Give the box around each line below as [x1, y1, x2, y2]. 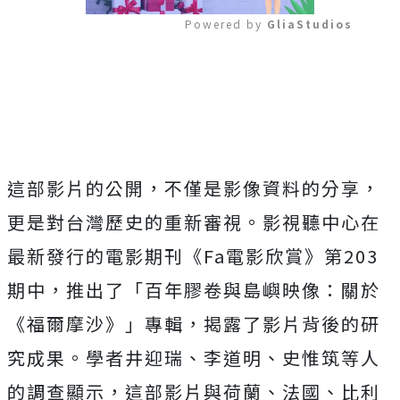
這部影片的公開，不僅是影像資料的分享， [7, 175, 380, 201]
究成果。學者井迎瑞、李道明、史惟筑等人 [7, 345, 380, 371]
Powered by [185, 16, 267, 31]
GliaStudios [267, 16, 353, 31]
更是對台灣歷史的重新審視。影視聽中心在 [7, 209, 380, 235]
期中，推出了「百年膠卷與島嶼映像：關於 [7, 277, 380, 303]
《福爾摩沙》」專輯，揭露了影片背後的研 [7, 311, 380, 337]
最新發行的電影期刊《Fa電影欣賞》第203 [7, 243, 379, 269]
